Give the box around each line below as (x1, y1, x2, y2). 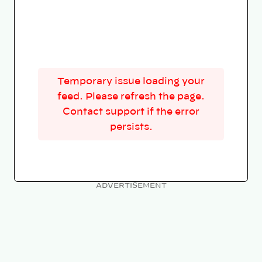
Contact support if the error (63, 107, 199, 117)
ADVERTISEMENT (95, 182, 167, 189)
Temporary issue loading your (57, 77, 205, 87)
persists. (109, 122, 153, 132)
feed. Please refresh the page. (57, 92, 205, 102)
